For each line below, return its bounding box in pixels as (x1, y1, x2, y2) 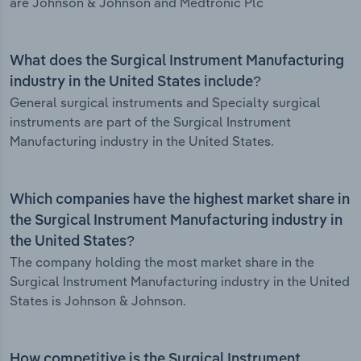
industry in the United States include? (10, 75, 261, 90)
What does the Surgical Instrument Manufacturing (10, 54, 344, 69)
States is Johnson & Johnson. (10, 293, 186, 309)
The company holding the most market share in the (10, 254, 314, 271)
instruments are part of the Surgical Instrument (10, 114, 291, 131)
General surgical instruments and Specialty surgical (10, 94, 321, 111)
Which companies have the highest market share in (10, 193, 350, 208)
